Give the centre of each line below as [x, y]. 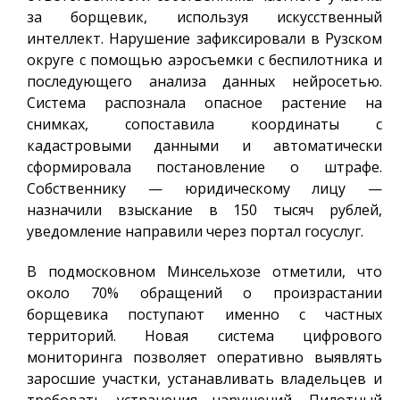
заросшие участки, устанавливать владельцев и [204, 379]
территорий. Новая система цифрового [204, 336]
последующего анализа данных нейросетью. [204, 82]
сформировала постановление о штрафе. [204, 167]
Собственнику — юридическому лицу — [204, 189]
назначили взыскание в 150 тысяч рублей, [204, 210]
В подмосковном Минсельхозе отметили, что [204, 272]
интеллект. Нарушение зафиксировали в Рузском [204, 39]
